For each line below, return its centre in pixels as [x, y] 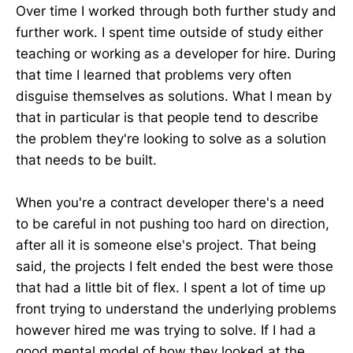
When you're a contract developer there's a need [170, 202]
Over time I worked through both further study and [176, 11]
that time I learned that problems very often [154, 74]
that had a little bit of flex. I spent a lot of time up [171, 287]
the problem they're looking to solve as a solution [171, 138]
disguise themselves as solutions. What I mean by [174, 96]
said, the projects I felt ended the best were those [175, 266]
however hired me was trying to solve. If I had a [166, 330]
